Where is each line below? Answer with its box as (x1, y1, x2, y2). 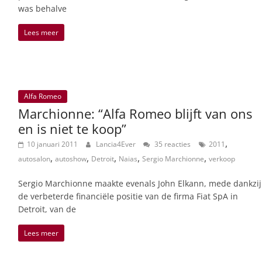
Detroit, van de (18, 204, 76, 215)
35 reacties (153, 139, 191, 150)
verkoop (209, 154, 235, 164)
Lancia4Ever (96, 139, 137, 150)
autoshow (55, 154, 87, 164)
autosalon (18, 154, 50, 164)
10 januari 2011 (27, 139, 78, 150)
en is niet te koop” (18, 120, 126, 138)
